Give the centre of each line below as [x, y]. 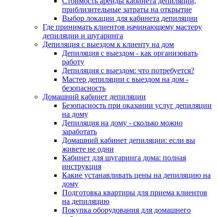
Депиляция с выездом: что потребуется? [128, 71]
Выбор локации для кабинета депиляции [130, 18]
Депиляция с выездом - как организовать [130, 53]
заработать [79, 132]
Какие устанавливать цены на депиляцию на [136, 175]
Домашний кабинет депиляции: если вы [129, 140]
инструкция [82, 167]
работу [73, 62]
